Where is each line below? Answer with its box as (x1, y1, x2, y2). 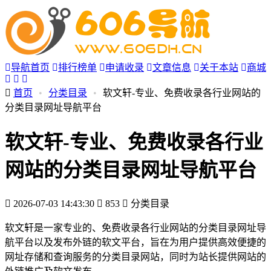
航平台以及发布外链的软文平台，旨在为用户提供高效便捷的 (5, 237, 266, 247)
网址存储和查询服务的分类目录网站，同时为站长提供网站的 (5, 251, 266, 262)
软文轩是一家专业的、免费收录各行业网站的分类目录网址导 (5, 222, 266, 233)
